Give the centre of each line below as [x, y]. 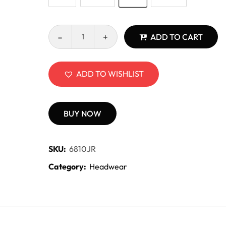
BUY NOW [82, 114]
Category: [67, 167]
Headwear [108, 167]
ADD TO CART [176, 37]
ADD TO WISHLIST [110, 74]
